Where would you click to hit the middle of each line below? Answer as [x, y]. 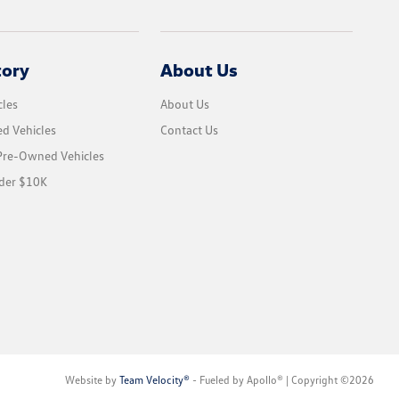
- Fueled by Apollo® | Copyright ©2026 [281, 380]
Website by [92, 380]
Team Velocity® [154, 380]
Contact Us [190, 130]
